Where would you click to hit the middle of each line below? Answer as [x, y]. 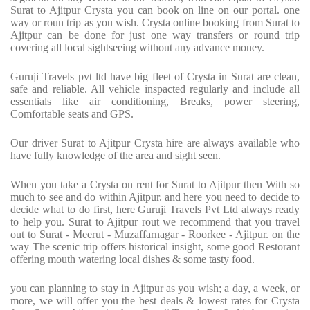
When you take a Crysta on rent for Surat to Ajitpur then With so [155, 185]
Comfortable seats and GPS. [72, 114]
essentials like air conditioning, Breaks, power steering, [155, 102]
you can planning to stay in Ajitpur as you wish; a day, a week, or [155, 289]
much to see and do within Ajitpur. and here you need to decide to [155, 197]
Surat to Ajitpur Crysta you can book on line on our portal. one [155, 10]
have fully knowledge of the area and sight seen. [116, 156]
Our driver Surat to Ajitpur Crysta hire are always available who [155, 143]
